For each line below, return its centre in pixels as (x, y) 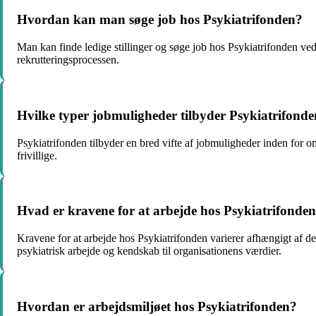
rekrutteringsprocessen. (68, 60)
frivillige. (37, 155)
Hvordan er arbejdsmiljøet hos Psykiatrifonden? (157, 306)
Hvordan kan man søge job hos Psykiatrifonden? (160, 20)
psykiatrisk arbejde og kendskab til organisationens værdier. (149, 250)
